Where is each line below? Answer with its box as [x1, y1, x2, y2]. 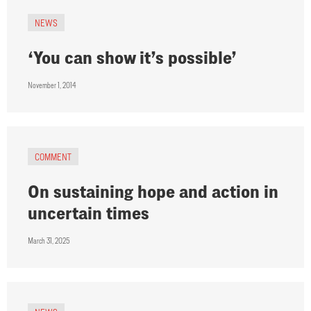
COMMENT [35, 151, 72, 162]
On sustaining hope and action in [28, 181, 278, 202]
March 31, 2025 [28, 236, 69, 246]
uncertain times [28, 203, 149, 224]
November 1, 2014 [28, 81, 76, 90]
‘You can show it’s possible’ [28, 47, 237, 68]
